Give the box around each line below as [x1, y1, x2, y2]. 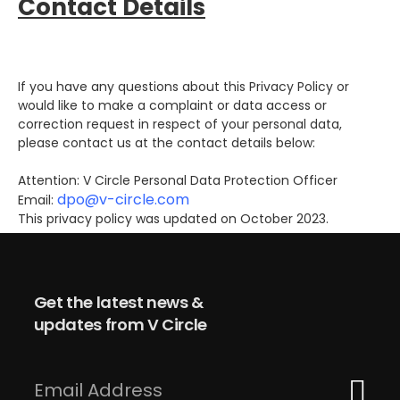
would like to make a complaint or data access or [18, 96, 327, 114]
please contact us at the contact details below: [18, 133, 315, 152]
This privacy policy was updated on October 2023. [18, 209, 329, 228]
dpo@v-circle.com [57, 188, 189, 210]
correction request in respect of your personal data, [18, 114, 342, 133]
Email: [18, 190, 57, 209]
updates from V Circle [33, 312, 207, 336]
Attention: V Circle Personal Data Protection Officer [18, 171, 337, 189]
